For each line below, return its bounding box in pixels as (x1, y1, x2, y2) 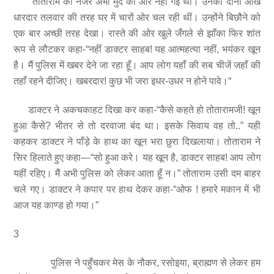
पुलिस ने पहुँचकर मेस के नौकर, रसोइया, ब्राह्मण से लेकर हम (13, 257, 261, 268)
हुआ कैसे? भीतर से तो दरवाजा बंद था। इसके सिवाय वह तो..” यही (13, 120, 261, 131)
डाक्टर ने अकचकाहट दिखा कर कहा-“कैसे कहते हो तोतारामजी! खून (13, 104, 261, 115)
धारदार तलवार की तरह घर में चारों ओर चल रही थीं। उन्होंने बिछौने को (13, 12, 261, 23)
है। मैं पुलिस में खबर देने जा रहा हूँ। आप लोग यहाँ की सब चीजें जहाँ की (13, 60, 261, 71)
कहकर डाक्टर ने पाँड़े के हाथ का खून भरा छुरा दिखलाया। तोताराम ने (13, 136, 261, 147)
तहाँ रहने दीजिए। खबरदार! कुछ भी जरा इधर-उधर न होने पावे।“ (13, 76, 232, 87)
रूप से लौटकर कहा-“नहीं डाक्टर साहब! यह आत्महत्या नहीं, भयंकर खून (13, 44, 261, 55)
